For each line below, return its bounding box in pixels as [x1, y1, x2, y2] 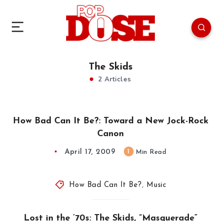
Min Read [133, 148, 166, 155]
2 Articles [96, 74, 131, 84]
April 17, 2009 [65, 148, 115, 156]
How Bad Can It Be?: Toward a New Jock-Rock [12, 116, 209, 126]
